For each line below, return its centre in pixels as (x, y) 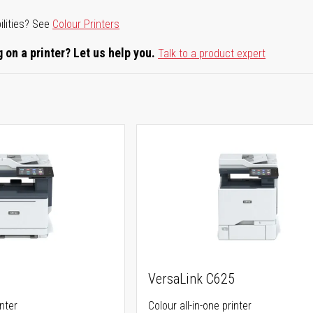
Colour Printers (86, 24)
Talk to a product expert (212, 53)
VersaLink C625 (191, 279)
